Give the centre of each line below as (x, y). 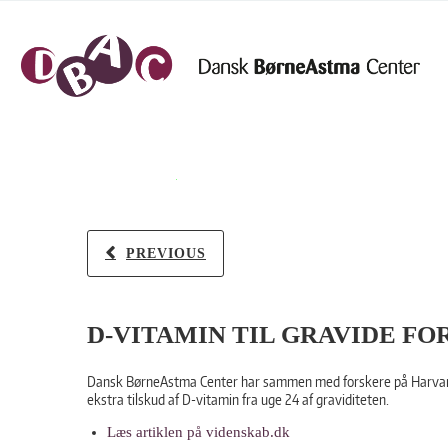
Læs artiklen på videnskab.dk (198, 432)
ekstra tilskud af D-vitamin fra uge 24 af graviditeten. (238, 399)
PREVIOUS (166, 253)
